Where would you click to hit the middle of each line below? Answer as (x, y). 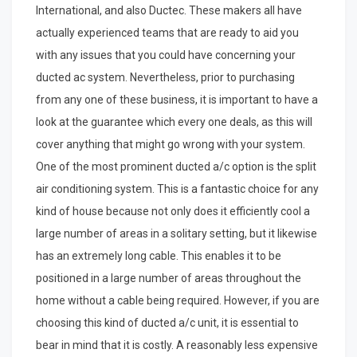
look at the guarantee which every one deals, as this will (174, 122)
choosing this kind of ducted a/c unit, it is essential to (167, 323)
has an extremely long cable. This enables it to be (159, 256)
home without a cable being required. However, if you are (178, 301)
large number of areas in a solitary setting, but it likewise (177, 234)
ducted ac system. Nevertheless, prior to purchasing (165, 78)
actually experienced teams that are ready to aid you (167, 33)
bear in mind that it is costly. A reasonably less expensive (177, 345)
